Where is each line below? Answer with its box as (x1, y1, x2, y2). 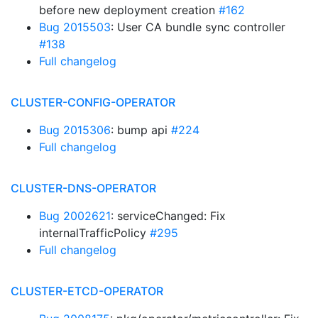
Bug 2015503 (39, 20, 111, 34)
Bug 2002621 (39, 209, 111, 223)
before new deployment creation (39, 3, 219, 17)
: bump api (111, 123, 171, 137)
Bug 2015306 (39, 123, 111, 137)
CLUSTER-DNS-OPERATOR (11, 181, 156, 195)
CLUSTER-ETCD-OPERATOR (11, 284, 163, 298)
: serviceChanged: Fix (111, 209, 226, 223)
